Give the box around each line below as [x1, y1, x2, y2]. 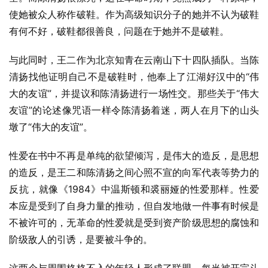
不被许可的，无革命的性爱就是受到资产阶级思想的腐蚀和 [9, 217, 259, 229]
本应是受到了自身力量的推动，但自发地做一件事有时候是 [9, 200, 259, 212]
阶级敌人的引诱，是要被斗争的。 [9, 233, 153, 245]
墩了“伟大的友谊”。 [9, 121, 93, 133]
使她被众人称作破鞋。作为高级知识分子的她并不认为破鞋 [9, 8, 259, 20]
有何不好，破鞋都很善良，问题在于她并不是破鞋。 [9, 25, 229, 37]
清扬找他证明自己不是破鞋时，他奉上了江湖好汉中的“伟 [9, 71, 259, 83]
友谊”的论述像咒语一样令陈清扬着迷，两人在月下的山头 [9, 104, 259, 116]
